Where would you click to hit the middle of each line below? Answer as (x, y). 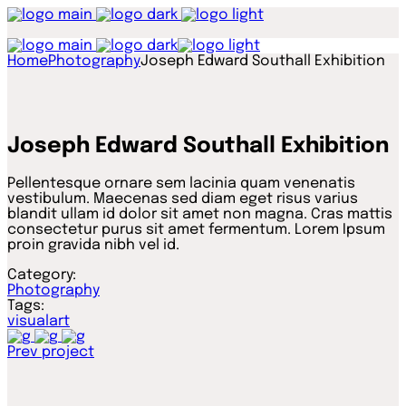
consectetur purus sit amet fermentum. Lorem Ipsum (196, 229)
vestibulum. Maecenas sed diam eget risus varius (183, 198)
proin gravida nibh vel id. (93, 245)
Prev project (51, 352)
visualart (39, 321)
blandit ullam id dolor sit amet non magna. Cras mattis (200, 214)
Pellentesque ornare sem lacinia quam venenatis (181, 183)
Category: (42, 275)
